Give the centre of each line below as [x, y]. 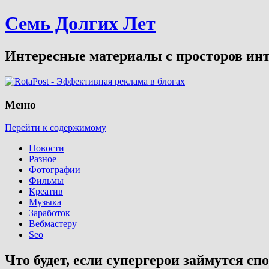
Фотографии [55, 170]
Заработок [50, 213]
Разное [43, 159]
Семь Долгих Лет [80, 24]
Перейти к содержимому [56, 128]
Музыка [45, 202]
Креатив [46, 192]
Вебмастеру [53, 224]
